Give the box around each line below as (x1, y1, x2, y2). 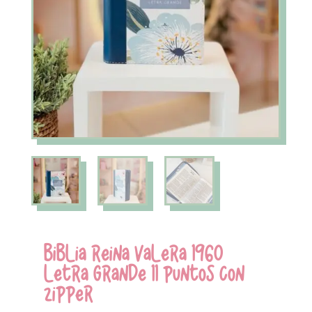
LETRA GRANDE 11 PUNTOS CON (43, 263, 244, 284)
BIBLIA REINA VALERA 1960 (43, 243, 223, 264)
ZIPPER (43, 283, 93, 304)
